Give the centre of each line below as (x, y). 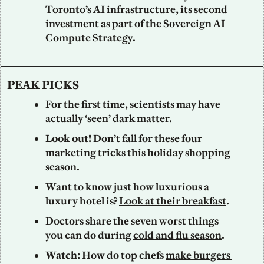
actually (65, 118)
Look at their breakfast (173, 201)
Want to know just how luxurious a (127, 187)
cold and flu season (177, 235)
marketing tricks (85, 152)
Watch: (64, 255)
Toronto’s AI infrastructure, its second (136, 9)
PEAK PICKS (43, 85)
